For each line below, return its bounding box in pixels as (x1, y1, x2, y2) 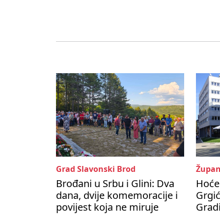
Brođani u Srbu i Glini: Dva (56, 177, 174, 191)
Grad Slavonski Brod (56, 164, 136, 175)
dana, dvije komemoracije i (56, 189, 178, 202)
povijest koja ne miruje (56, 200, 159, 214)
